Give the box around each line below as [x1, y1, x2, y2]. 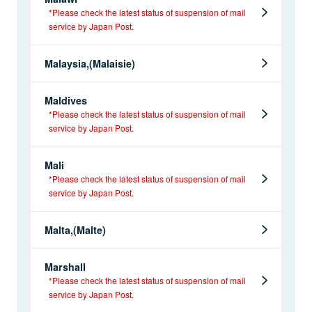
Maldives [45, 93, 87, 108]
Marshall [45, 260, 86, 274]
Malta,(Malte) [45, 223, 106, 237]
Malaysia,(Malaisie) [45, 56, 135, 71]
